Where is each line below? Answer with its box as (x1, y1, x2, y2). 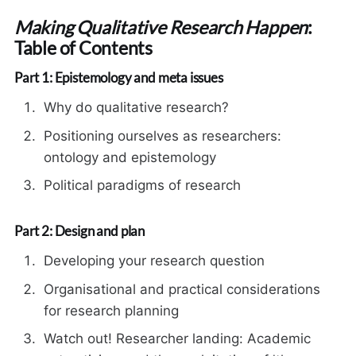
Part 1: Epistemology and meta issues (14, 69, 223, 87)
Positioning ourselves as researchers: (44, 127, 282, 144)
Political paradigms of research (44, 177, 242, 194)
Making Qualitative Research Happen (14, 16, 308, 39)
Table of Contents (14, 37, 153, 60)
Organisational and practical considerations (44, 281, 321, 297)
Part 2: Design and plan (14, 222, 145, 240)
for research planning (44, 302, 180, 319)
